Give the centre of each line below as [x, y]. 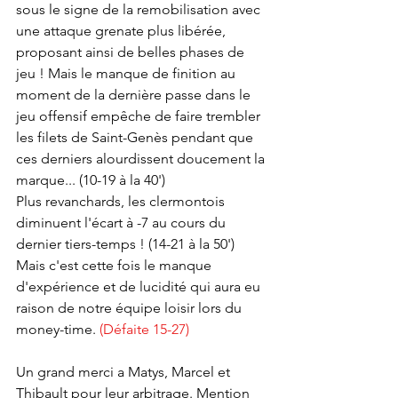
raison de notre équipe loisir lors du [131, 307]
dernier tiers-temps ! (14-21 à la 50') [127, 243]
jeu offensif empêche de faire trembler [140, 115]
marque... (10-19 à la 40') [91, 179]
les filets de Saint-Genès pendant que [136, 137]
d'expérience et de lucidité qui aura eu [140, 286]
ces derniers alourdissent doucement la [142, 158]
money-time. [58, 329]
